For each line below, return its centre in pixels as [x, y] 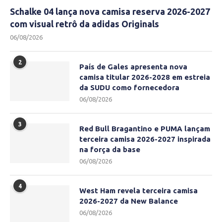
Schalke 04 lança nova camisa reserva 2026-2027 [110, 12]
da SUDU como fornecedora [129, 88]
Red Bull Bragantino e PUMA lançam [145, 129]
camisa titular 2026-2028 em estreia [145, 77]
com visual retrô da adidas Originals [84, 24]
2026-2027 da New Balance [129, 201]
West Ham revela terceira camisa [139, 191]
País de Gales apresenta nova [133, 67]
